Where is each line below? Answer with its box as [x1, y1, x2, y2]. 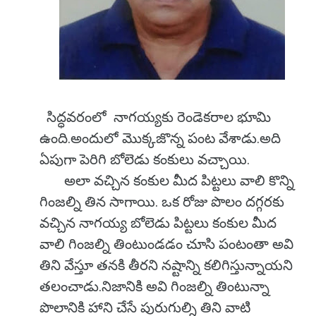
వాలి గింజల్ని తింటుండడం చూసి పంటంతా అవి [39, 236, 293, 253]
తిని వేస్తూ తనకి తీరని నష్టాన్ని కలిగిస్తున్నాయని [39, 257, 293, 274]
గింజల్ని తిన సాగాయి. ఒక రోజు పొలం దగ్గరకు [39, 193, 284, 210]
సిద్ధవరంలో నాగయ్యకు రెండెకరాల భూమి [39, 109, 271, 126]
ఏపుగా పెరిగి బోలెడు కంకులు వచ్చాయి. [39, 151, 250, 168]
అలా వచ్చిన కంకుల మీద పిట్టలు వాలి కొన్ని [39, 172, 294, 189]
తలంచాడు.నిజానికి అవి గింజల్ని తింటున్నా [39, 278, 269, 295]
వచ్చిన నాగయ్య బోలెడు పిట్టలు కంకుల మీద [39, 214, 276, 231]
